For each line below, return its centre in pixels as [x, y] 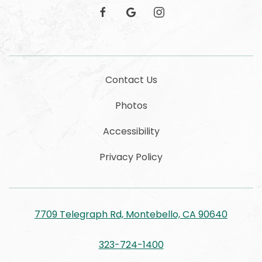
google [139, 11]
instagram [174, 11]
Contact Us [131, 80]
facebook [116, 11]
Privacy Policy [131, 157]
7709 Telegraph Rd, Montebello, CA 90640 [131, 214]
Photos [131, 105]
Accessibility [131, 131]
